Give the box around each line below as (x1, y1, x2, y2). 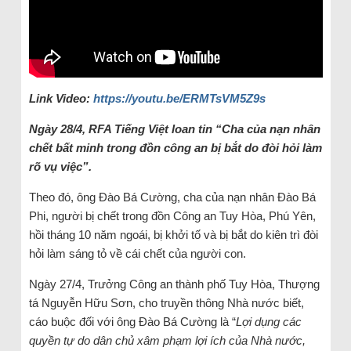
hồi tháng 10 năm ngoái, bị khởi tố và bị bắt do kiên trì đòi (28, 227, 318, 241)
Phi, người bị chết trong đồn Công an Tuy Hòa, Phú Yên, (28, 208, 316, 223)
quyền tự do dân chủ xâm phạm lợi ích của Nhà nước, (28, 333, 306, 347)
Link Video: (28, 91, 93, 105)
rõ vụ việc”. (28, 159, 92, 173)
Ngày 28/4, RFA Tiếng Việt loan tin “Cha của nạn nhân (28, 121, 320, 136)
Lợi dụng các (235, 314, 302, 328)
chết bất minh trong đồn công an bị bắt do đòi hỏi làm (28, 140, 322, 154)
